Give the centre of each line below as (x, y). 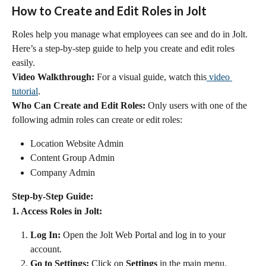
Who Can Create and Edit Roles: (79, 105)
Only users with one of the (197, 105)
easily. (23, 63)
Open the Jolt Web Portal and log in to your (144, 235)
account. (46, 249)
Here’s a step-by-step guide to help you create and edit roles (124, 48)
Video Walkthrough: (53, 77)
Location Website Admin (77, 143)
